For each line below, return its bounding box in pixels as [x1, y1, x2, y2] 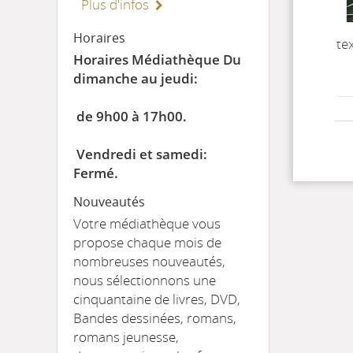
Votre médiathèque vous [73, 214, 221, 232]
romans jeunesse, [73, 328, 179, 346]
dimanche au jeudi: [73, 69, 198, 87]
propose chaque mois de [73, 233, 221, 251]
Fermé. [73, 164, 118, 182]
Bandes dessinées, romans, [73, 309, 236, 327]
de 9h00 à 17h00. [73, 107, 190, 125]
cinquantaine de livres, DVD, [73, 290, 240, 308]
